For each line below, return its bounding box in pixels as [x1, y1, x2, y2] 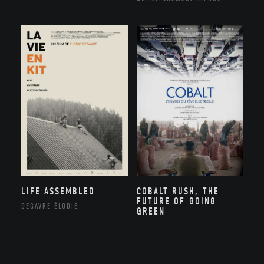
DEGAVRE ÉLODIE [21, 202, 79, 211]
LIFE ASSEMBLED [21, 186, 95, 197]
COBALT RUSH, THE [136, 186, 219, 197]
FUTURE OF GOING [136, 196, 216, 207]
